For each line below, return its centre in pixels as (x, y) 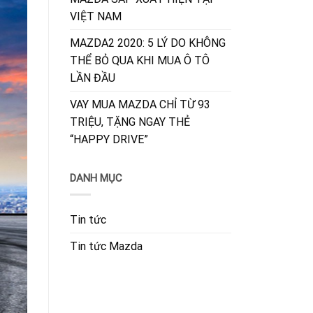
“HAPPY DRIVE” (109, 139)
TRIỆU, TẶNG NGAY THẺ (130, 122)
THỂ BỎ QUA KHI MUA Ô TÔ (139, 60)
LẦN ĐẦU (92, 78)
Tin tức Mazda (106, 247)
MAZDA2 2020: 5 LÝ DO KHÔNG (147, 43)
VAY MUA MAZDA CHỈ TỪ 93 (140, 104)
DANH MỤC (96, 178)
